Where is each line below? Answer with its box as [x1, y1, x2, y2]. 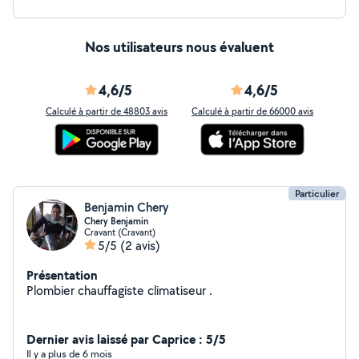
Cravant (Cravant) [84, 226, 155, 238]
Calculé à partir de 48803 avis [46, 105, 167, 117]
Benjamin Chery [84, 199, 168, 216]
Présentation [26, 266, 98, 284]
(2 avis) [120, 237, 160, 254]
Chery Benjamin [84, 215, 148, 228]
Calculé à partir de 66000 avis [192, 105, 313, 117]
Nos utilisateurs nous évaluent [85, 37, 274, 57]
